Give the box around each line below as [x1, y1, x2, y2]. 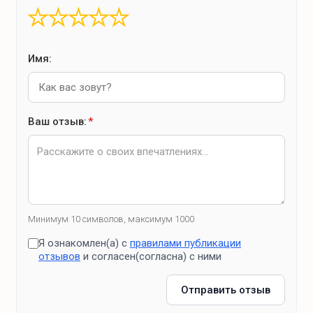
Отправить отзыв [181, 284, 270, 296]
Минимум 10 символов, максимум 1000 [28, 214, 194, 224]
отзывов [38, 250, 80, 263]
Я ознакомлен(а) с [38, 237, 130, 249]
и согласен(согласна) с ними [80, 250, 221, 263]
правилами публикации [130, 237, 241, 249]
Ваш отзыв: [28, 115, 87, 128]
